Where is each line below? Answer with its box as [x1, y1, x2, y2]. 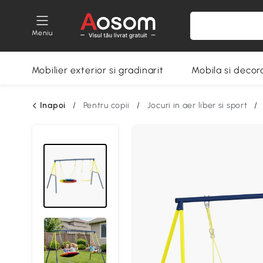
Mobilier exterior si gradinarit [31, 65, 164, 76]
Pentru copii [83, 100, 130, 110]
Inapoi [39, 100, 66, 110]
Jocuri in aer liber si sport [147, 100, 248, 110]
